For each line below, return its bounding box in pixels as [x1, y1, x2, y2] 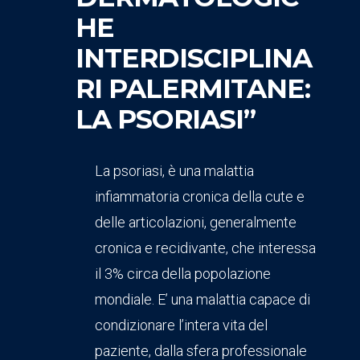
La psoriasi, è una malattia [95, 162, 254, 180]
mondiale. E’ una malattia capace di [95, 291, 310, 309]
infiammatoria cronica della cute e [95, 188, 305, 206]
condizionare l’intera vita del [95, 317, 268, 334]
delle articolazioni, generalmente [95, 214, 297, 231]
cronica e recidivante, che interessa [95, 239, 316, 257]
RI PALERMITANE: [76, 72, 310, 105]
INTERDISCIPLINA [76, 42, 312, 75]
